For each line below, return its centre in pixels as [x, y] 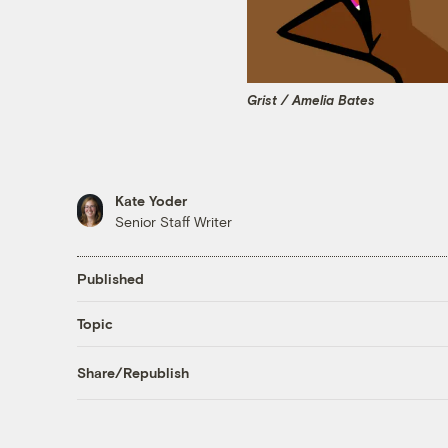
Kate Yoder [150, 200]
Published [110, 279]
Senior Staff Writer [173, 221]
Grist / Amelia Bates [311, 100]
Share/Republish [132, 373]
